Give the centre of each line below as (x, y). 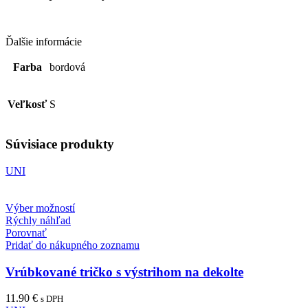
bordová (67, 67)
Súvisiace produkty (60, 144)
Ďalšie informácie (44, 42)
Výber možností (40, 208)
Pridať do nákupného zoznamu (73, 245)
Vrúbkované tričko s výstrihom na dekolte (124, 272)
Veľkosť (27, 104)
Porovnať (26, 232)
